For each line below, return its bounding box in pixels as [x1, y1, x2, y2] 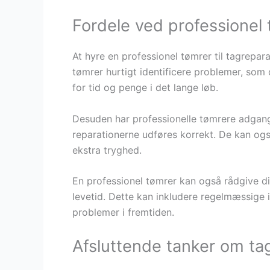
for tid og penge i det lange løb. [72, 81, 218, 94]
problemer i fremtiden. [72, 206, 174, 219]
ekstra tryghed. [72, 143, 142, 156]
